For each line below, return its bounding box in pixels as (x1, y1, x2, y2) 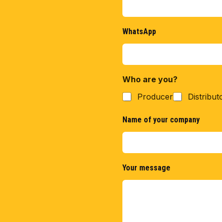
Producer (137, 92, 173, 102)
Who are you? (122, 74, 177, 84)
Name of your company (122, 115, 200, 125)
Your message (122, 163, 170, 173)
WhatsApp (122, 27, 156, 36)
